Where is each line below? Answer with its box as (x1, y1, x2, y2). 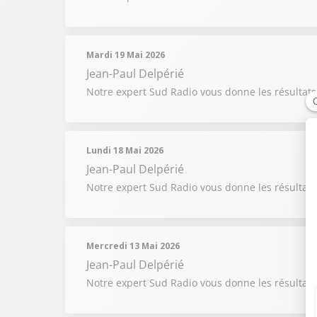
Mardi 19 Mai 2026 (86, 49, 165, 61)
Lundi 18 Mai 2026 (86, 144, 163, 156)
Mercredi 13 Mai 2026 (86, 240, 180, 252)
